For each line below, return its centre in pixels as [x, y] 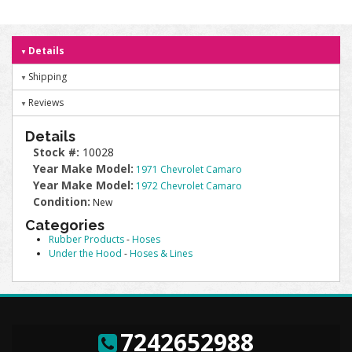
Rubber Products [86, 239]
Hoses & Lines [161, 253]
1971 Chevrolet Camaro [189, 169]
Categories [65, 225]
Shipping [48, 77]
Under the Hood [85, 253]
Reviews [46, 103]
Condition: [62, 202]
